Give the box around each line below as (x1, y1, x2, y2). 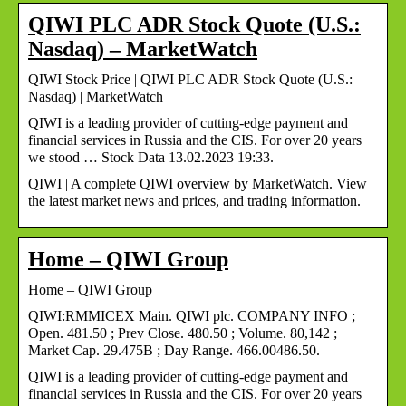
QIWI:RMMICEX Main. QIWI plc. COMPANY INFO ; (28, 307, 355, 324)
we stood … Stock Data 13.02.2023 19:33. (28, 149, 274, 165)
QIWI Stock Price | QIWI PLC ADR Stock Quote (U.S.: (28, 71, 353, 87)
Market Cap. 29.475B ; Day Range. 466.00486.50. (28, 342, 320, 358)
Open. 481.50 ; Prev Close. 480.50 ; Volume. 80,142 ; (28, 324, 337, 341)
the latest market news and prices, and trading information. (28, 192, 361, 208)
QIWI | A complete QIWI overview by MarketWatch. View (28, 175, 367, 191)
